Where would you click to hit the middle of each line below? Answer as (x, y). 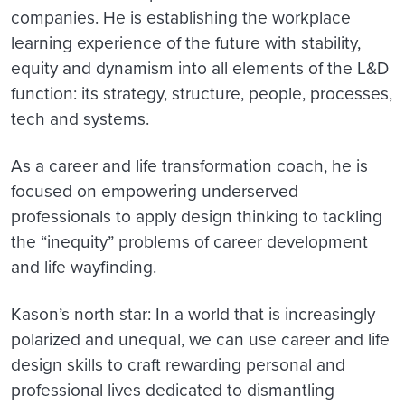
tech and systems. (80, 118)
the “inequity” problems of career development (189, 240)
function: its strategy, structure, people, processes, (202, 92)
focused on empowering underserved (155, 190)
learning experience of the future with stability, (186, 42)
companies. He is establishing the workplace (181, 16)
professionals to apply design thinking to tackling (197, 215)
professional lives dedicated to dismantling (173, 389)
